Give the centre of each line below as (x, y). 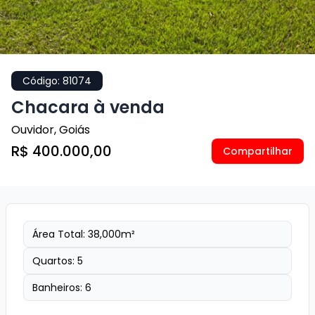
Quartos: (55, 261)
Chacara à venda (88, 107)
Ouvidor (33, 130)
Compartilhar (258, 151)
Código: (43, 81)
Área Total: (60, 234)
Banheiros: (59, 288)
